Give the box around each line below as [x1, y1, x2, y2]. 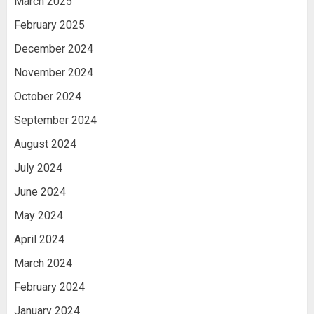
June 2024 [14, 184, 66, 198]
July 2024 [14, 161, 62, 175]
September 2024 [14, 113, 97, 127]
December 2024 [14, 41, 93, 55]
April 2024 [14, 232, 64, 246]
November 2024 [14, 65, 93, 79]
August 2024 [14, 137, 76, 151]
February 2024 [14, 280, 85, 294]
